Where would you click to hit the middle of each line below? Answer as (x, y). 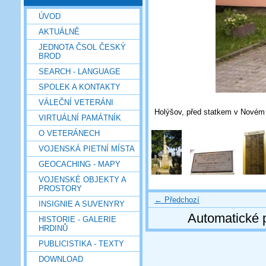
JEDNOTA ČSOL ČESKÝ (82, 47)
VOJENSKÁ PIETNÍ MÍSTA (87, 148)
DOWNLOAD (61, 259)
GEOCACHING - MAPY (80, 164)
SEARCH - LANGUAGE (80, 71)
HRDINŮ (53, 228)
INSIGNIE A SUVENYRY (82, 204)
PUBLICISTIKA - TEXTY (81, 243)
